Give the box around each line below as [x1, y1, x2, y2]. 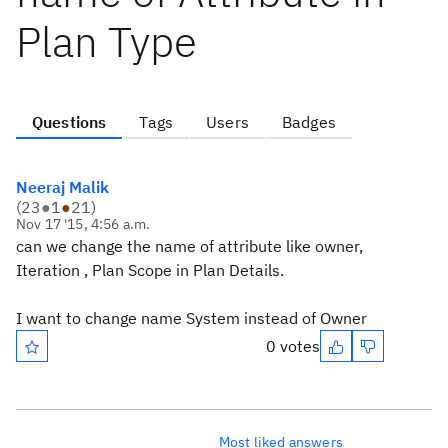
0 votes [266, 336, 320, 356]
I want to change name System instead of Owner [16, 308, 367, 328]
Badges [281, 112, 336, 132]
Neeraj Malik [16, 177, 109, 197]
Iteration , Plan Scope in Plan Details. [16, 260, 284, 280]
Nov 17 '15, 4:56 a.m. [16, 215, 151, 233]
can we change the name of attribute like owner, [16, 236, 363, 256]
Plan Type [16, 14, 197, 69]
